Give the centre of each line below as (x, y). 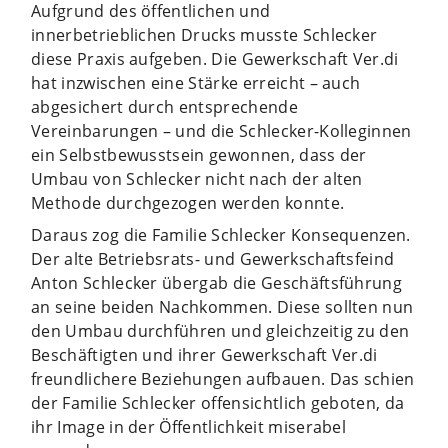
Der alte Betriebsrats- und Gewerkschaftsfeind (213, 258)
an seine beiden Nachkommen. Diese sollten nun (222, 306)
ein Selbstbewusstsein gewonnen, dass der (199, 154)
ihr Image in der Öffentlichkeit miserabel (189, 426)
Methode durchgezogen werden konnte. (188, 202)
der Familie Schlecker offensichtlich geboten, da (218, 402)
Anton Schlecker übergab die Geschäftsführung (217, 282)
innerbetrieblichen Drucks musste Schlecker (204, 34)
